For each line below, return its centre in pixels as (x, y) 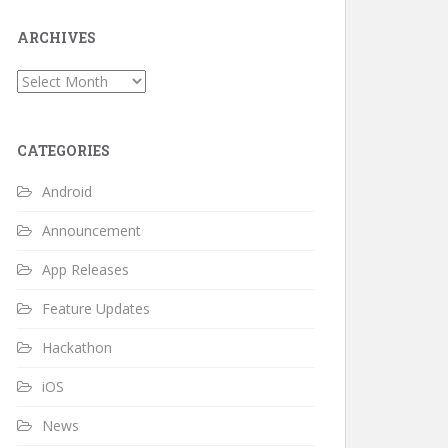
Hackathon (77, 347)
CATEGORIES (63, 150)
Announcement (91, 230)
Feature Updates (96, 308)
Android (67, 191)
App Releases (85, 269)
